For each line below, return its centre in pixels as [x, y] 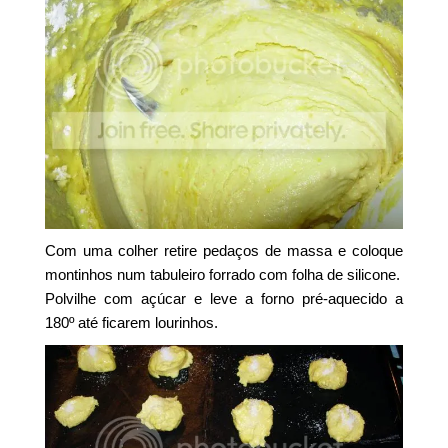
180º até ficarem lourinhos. [132, 323]
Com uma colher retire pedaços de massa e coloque [224, 251]
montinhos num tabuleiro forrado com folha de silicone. [223, 275]
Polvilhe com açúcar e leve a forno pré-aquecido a [224, 299]
